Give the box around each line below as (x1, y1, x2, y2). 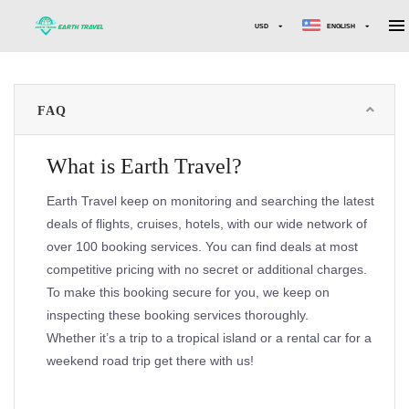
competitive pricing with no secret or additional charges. (47, 261, 367, 277)
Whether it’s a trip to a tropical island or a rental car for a (47, 330, 372, 345)
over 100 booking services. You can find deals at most (47, 238, 358, 254)
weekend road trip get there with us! (47, 352, 254, 368)
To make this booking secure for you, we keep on (47, 284, 330, 299)
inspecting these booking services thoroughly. (47, 307, 312, 322)
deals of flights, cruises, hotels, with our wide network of (47, 215, 367, 231)
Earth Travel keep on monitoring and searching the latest (47, 193, 374, 208)
